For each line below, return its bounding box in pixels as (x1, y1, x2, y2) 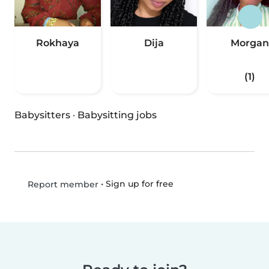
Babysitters (14, 109, 70, 121)
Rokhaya (36, 37, 79, 49)
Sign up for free (105, 178, 174, 190)
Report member (25, 179, 98, 190)
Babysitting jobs (77, 109, 157, 121)
